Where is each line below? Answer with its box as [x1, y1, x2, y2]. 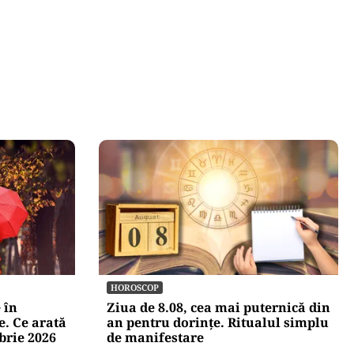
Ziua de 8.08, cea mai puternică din [106, 298, 330, 316]
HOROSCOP [110, 281, 159, 293]
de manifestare [106, 328, 204, 346]
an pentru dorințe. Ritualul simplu [106, 313, 329, 331]
